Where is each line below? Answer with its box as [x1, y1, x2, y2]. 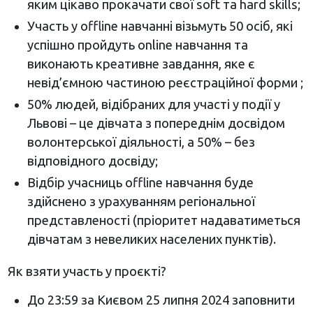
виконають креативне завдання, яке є [27, 56, 255, 71]
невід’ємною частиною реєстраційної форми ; [27, 75, 303, 89]
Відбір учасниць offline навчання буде [27, 175, 254, 189]
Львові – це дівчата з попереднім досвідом [27, 115, 285, 130]
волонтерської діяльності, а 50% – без [27, 134, 255, 149]
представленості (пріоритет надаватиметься [27, 212, 300, 227]
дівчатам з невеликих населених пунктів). [27, 231, 276, 246]
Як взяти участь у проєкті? [7, 263, 166, 278]
